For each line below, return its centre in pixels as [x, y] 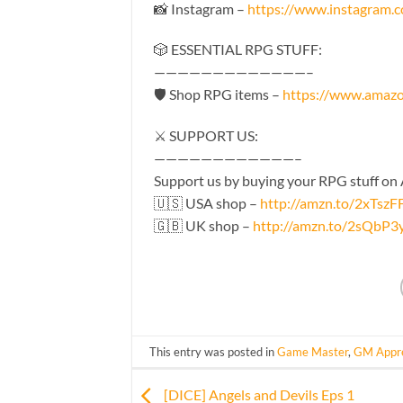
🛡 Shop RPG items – [218, 94]
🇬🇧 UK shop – [203, 226]
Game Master [313, 351]
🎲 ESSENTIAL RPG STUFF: [238, 49]
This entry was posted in [214, 351]
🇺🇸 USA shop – [207, 203]
